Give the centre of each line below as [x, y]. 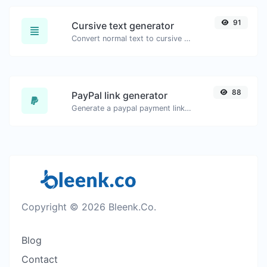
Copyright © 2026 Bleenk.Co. [89, 207]
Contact [40, 259]
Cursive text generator [123, 25]
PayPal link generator [119, 95]
